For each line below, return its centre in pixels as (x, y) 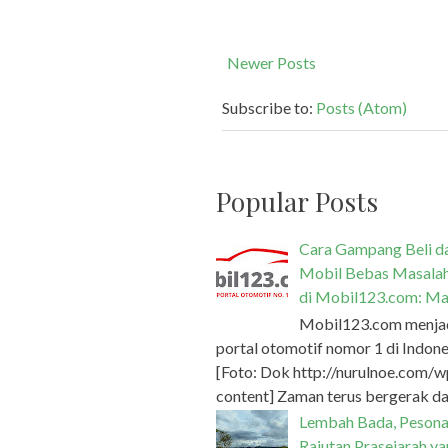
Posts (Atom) (361, 107)
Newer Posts (271, 62)
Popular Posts (297, 201)
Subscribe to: (269, 107)
